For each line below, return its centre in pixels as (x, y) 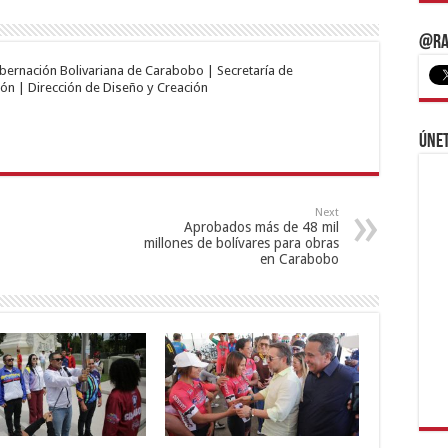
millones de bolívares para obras (241, 242)
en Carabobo (299, 258)
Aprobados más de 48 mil (261, 226)
